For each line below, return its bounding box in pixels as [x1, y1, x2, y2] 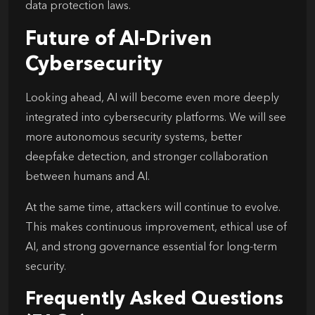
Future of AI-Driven [25, 30, 212, 50]
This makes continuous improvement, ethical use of [25, 221, 287, 233]
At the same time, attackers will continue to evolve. [25, 202, 281, 214]
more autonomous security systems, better [25, 131, 242, 143]
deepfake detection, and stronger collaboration [25, 151, 268, 163]
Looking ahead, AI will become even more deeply [25, 92, 279, 104]
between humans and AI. [25, 171, 150, 183]
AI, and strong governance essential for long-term [25, 241, 277, 253]
